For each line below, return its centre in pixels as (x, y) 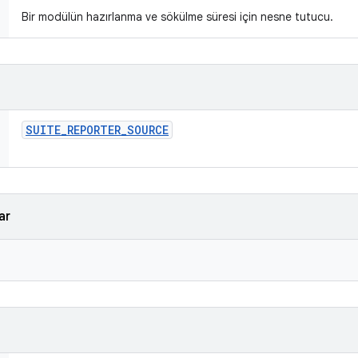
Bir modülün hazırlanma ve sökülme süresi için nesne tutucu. (179, 17)
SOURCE (148, 130)
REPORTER (94, 130)
